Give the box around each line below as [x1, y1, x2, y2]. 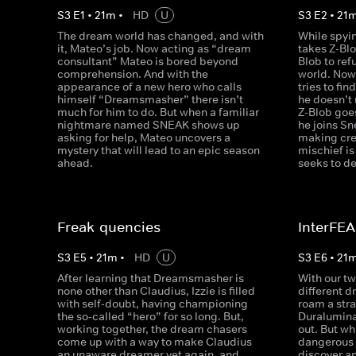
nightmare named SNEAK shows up [57, 118, 240, 132]
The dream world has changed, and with [57, 29, 264, 43]
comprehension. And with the [57, 67, 208, 81]
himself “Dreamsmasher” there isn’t [57, 92, 243, 106]
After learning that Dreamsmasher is [57, 271, 244, 285]
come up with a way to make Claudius [57, 335, 252, 349]
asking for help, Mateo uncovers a [57, 130, 230, 145]
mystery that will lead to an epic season [57, 143, 260, 157]
